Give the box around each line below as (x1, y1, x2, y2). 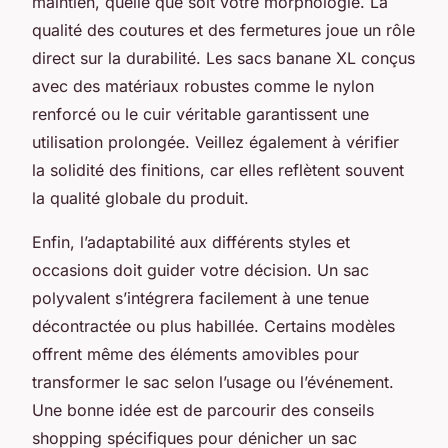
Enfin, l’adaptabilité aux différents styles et (32, 231, 350, 252)
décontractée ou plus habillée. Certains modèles (32, 315, 395, 336)
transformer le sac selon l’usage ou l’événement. (32, 371, 394, 392)
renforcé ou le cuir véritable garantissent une (32, 103, 369, 124)
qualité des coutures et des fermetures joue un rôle (32, 19, 415, 40)
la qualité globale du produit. (32, 187, 249, 208)
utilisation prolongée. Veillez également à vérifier (32, 131, 399, 152)
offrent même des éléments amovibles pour (32, 343, 359, 364)
